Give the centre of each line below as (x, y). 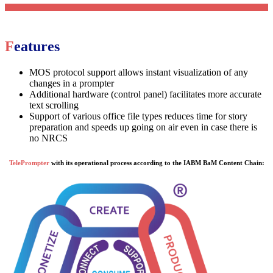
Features (37, 47)
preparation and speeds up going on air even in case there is (143, 127)
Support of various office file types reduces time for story (138, 116)
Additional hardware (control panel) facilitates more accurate (145, 94)
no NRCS (48, 138)
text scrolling (54, 105)
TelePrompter (29, 163)
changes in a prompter (72, 83)
